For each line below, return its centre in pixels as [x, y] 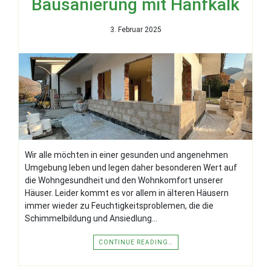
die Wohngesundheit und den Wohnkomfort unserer [124, 180]
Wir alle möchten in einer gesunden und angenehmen [126, 155]
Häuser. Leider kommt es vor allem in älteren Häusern [127, 193]
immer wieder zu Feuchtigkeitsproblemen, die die [119, 205]
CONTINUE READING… [135, 242]
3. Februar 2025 [135, 29]
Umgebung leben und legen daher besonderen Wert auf [131, 167]
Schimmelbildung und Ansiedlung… [91, 218]
